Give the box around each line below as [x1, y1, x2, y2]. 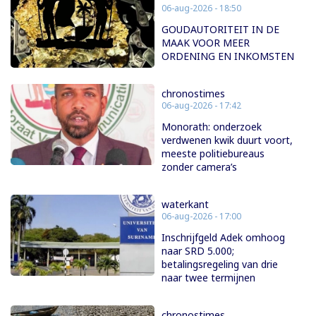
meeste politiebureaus [162, 147, 265, 161]
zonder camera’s [162, 160, 237, 174]
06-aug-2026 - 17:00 [162, 210, 241, 223]
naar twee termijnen [162, 271, 255, 285]
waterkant [162, 197, 209, 212]
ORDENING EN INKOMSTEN [162, 49, 294, 63]
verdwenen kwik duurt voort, [162, 133, 293, 147]
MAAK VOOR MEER [162, 36, 250, 50]
